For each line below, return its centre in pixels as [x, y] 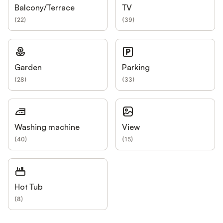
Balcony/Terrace [45, 8]
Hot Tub [29, 187]
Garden [28, 67]
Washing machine [47, 127]
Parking [136, 67]
